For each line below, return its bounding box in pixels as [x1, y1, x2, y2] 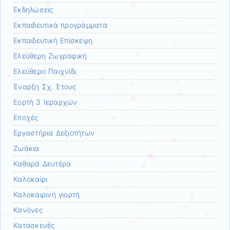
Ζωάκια [13, 144, 40, 152]
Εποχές [13, 113, 39, 122]
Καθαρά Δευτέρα [13, 160, 71, 168]
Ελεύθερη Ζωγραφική [13, 52, 87, 60]
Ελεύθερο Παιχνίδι [13, 67, 76, 75]
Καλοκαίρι [13, 175, 48, 183]
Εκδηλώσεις [13, 6, 53, 14]
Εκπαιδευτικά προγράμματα [13, 21, 107, 29]
